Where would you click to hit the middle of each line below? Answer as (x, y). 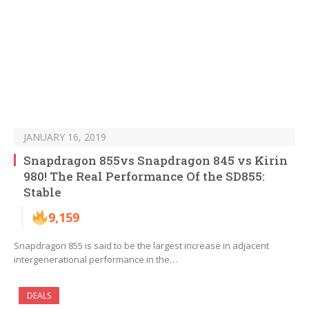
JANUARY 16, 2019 (65, 137)
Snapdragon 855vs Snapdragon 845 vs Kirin (156, 161)
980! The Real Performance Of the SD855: (144, 177)
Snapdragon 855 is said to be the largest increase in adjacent (141, 246)
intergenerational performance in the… (96, 260)
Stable (42, 192)
